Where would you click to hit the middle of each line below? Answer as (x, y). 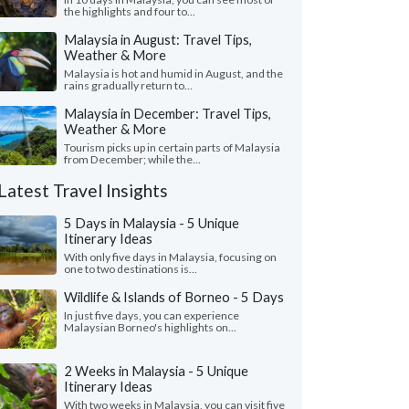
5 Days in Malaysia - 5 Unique (152, 223)
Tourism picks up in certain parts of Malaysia (172, 147)
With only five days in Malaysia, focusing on (170, 257)
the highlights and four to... (130, 11)
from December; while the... (132, 159)
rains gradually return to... (128, 85)
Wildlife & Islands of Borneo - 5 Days (174, 297)
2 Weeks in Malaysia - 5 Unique (156, 371)
